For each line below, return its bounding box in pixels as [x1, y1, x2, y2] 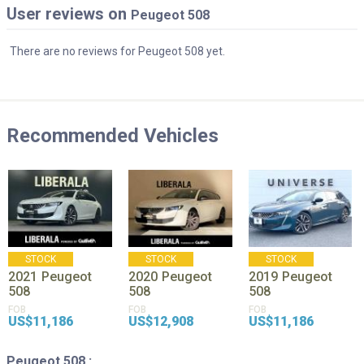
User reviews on [6, 4, 131, 24]
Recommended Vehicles [6, 123, 219, 147]
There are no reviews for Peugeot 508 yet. [10, 45, 225, 58]
